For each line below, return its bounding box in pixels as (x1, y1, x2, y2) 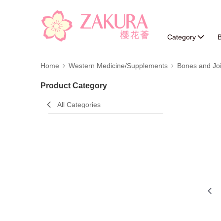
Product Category (40, 81, 107, 90)
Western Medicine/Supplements (69, 62, 168, 70)
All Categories (57, 101, 101, 109)
